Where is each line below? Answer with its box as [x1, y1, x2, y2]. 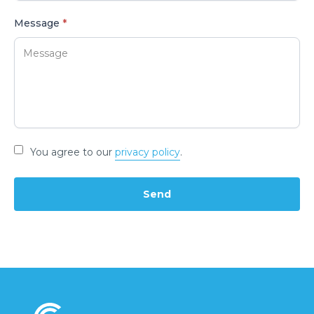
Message [14, 17, 62, 29]
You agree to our [30, 146, 115, 158]
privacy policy [115, 146, 180, 158]
